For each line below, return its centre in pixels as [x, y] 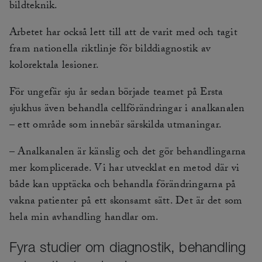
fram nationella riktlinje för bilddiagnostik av [110, 50]
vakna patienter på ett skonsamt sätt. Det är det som [126, 202]
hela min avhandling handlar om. [84, 219]
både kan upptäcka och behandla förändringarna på [123, 186]
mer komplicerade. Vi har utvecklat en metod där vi [124, 170]
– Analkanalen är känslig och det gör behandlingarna [128, 153]
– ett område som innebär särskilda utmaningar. [116, 126]
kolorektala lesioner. [54, 67]
